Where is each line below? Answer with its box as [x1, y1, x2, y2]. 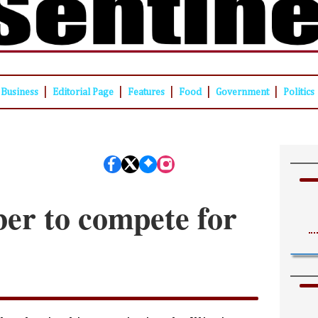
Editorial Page [52, 87, 114, 98]
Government [215, 87, 269, 98]
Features [127, 87, 165, 98]
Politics [283, 87, 314, 98]
